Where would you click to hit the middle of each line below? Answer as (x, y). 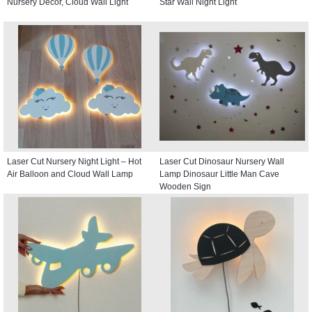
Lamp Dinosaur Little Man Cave (219, 174)
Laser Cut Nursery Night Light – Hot (74, 161)
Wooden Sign (185, 186)
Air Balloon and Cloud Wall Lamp (70, 174)
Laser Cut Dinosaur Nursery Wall (222, 161)
